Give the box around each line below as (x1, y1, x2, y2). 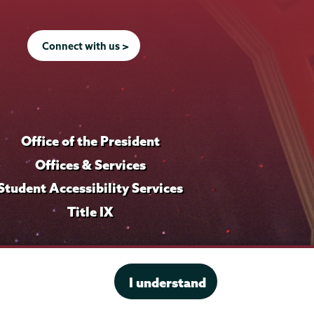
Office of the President (20, 132, 160, 149)
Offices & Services (34, 156, 146, 173)
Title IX (67, 203, 114, 221)
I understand (128, 274, 206, 292)
